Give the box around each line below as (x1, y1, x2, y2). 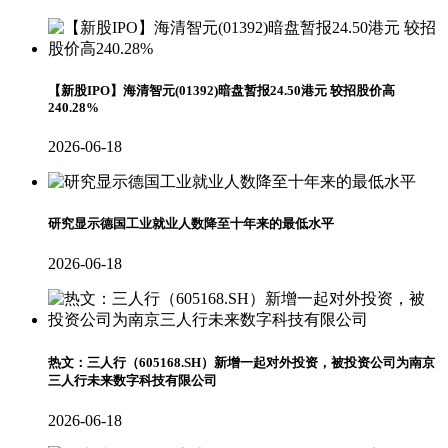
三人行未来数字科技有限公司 (48, 372, 217, 388)
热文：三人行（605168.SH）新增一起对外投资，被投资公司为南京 (48, 354, 435, 370)
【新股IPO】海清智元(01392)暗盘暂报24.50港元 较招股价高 (48, 82, 395, 98)
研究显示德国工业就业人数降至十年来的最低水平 (48, 216, 334, 232)
